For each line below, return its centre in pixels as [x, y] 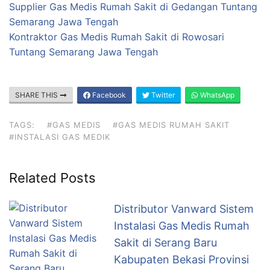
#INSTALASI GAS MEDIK [60, 137]
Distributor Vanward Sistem [184, 209]
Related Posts [52, 178]
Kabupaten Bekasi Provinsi [181, 259]
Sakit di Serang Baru [165, 243]
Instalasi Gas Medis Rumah [182, 226]
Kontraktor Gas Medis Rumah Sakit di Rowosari [117, 37]
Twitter [162, 95]
